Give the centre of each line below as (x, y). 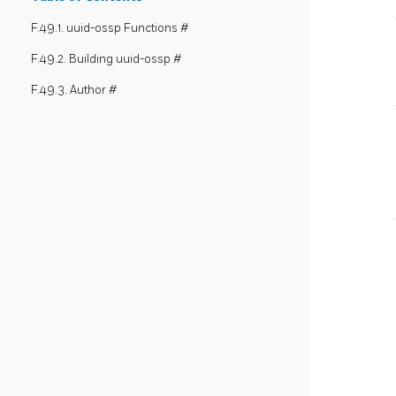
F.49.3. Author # (74, 90)
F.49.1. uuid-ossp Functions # (110, 28)
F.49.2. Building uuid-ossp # (106, 59)
